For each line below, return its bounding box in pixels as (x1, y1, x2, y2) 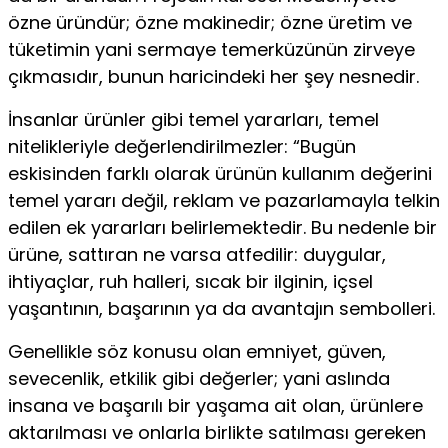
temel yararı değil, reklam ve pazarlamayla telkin (8, 187, 440, 213)
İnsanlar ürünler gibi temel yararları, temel (8, 106, 379, 132)
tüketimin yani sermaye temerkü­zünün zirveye (8, 36, 415, 62)
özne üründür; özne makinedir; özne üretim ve (8, 9, 412, 35)
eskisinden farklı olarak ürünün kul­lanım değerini (8, 160, 432, 186)
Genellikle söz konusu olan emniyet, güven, (8, 338, 386, 364)
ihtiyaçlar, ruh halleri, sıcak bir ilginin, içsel (8, 268, 373, 294)
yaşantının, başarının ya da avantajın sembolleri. (8, 295, 435, 321)
